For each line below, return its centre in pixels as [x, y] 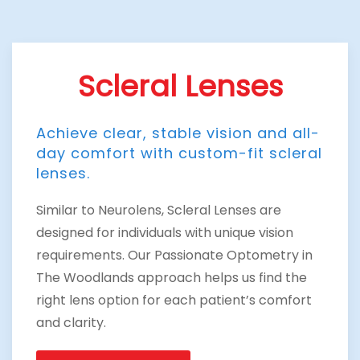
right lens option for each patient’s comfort [174, 300]
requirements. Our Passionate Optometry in [174, 255]
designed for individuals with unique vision [165, 232]
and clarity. [71, 322]
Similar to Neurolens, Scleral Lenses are [159, 210]
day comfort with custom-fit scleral [179, 153]
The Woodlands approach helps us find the [172, 277]
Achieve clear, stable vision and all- [178, 133]
